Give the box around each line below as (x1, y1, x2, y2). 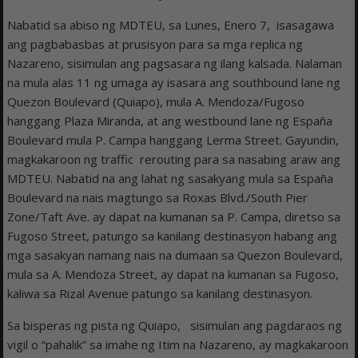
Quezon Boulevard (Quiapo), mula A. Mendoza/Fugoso (7, 93, 305, 109)
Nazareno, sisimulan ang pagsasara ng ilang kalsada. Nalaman (7, 54, 343, 71)
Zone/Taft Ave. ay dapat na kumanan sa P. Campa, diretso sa (7, 208, 341, 225)
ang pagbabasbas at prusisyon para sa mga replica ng (7, 35, 304, 52)
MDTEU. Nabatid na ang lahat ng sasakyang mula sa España (7, 169, 334, 186)
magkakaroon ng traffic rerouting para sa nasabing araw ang (7, 150, 341, 167)
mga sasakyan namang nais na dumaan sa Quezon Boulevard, (7, 246, 344, 263)
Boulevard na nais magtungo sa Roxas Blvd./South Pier (7, 189, 308, 205)
